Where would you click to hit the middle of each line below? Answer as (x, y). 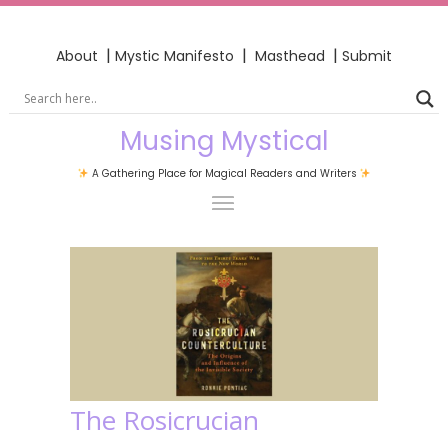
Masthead (292, 55)
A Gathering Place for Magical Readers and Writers (224, 173)
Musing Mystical (224, 140)
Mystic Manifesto (174, 55)
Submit (367, 55)
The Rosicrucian (164, 419)
